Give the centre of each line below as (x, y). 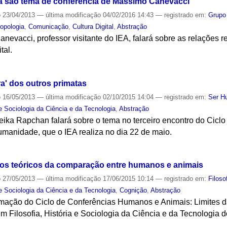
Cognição (134, 191)
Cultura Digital (93, 26)
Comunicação (49, 26)
